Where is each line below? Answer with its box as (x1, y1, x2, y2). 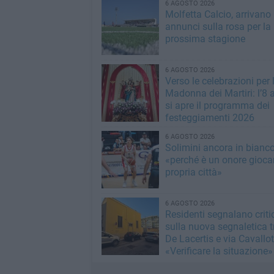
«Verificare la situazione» (165, 245, 273, 257)
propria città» (165, 166, 222, 178)
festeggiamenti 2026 (165, 112, 254, 124)
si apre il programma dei (165, 100, 270, 111)
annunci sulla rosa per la (165, 21, 271, 32)
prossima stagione (165, 33, 245, 45)
